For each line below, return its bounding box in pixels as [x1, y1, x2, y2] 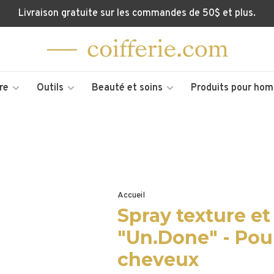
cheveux [117, 248, 199, 271]
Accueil [117, 190, 145, 201]
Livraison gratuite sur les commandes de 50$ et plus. [18, 7, 256, 20]
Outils [36, 82, 64, 94]
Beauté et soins [91, 82, 163, 94]
